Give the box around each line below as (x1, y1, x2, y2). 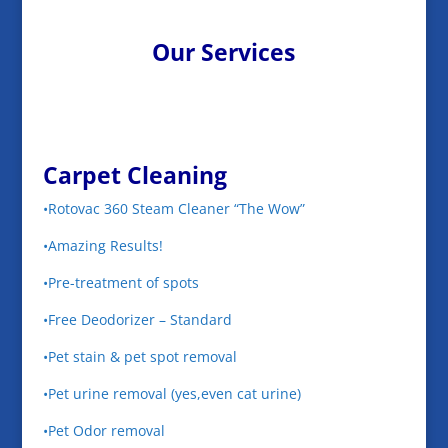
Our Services (152, 35, 296, 68)
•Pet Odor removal (42, 420, 165, 440)
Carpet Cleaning (42, 158, 227, 191)
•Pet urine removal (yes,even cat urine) (42, 383, 301, 403)
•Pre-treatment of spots (42, 272, 199, 292)
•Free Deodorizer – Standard (42, 309, 232, 329)
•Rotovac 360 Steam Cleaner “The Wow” (42, 198, 305, 218)
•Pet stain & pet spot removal (42, 346, 237, 366)
